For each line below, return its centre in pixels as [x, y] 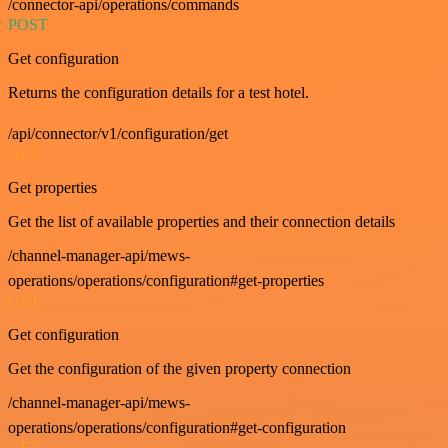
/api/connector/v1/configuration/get [118, 133]
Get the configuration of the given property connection [179, 368]
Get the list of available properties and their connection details [201, 221]
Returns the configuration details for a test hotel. [158, 92]
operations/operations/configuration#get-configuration [177, 427]
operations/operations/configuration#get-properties [166, 280]
